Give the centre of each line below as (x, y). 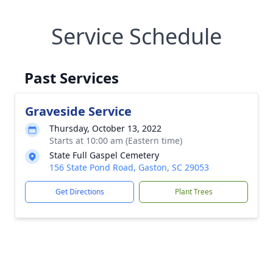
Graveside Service (78, 111)
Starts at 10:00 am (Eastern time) (116, 140)
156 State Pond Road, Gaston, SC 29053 (129, 167)
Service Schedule (136, 36)
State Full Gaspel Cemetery (104, 155)
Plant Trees (193, 192)
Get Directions (80, 192)
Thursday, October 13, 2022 (105, 128)
